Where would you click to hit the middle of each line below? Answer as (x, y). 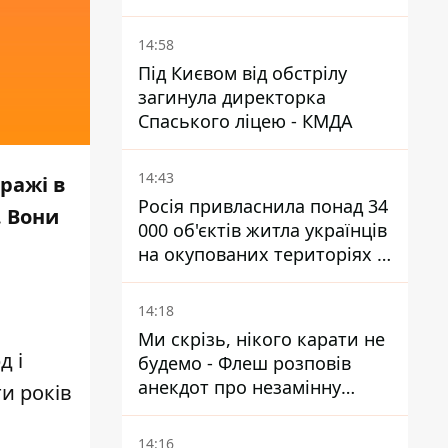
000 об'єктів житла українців (262, 230)
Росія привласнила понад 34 (263, 206)
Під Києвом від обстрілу (242, 73)
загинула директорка (232, 97)
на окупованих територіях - (260, 254)
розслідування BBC (221, 278)
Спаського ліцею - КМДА (245, 121)
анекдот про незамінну (239, 387)
